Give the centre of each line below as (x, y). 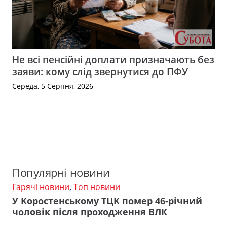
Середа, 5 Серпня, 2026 (53, 86)
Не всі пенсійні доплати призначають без (113, 59)
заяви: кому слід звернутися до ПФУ (100, 71)
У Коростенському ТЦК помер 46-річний (107, 200)
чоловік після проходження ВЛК (90, 212)
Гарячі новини (41, 187)
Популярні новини (61, 173)
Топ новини (97, 187)
